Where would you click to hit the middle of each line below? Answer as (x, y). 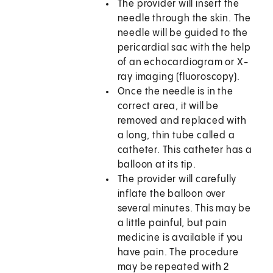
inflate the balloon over (171, 194)
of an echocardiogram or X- (183, 63)
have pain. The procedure (178, 253)
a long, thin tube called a (176, 136)
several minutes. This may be (184, 209)
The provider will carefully (177, 180)
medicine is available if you (180, 238)
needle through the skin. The (184, 19)
